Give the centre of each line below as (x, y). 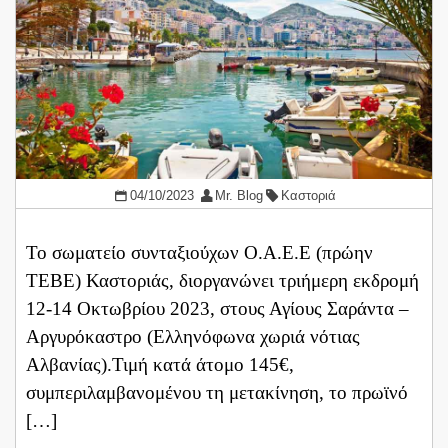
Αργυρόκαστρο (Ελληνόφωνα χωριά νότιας (193, 336)
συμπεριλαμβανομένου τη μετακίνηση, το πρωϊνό (217, 392)
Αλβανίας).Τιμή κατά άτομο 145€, (160, 364)
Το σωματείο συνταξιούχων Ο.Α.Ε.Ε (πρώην (199, 252)
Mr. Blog (239, 196)
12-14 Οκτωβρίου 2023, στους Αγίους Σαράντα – (217, 308)
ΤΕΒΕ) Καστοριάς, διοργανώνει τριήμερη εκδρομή (222, 280)
